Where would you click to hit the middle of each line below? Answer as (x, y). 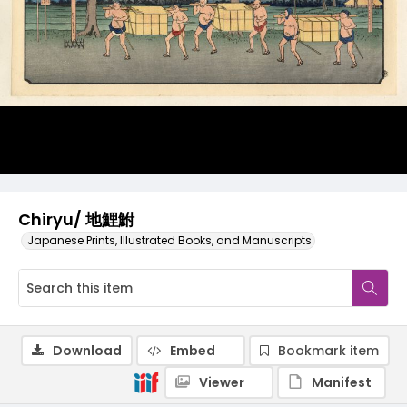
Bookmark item (328, 351)
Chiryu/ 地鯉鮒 (76, 219)
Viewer (222, 382)
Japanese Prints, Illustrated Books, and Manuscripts (169, 240)
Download (87, 351)
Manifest (342, 382)
